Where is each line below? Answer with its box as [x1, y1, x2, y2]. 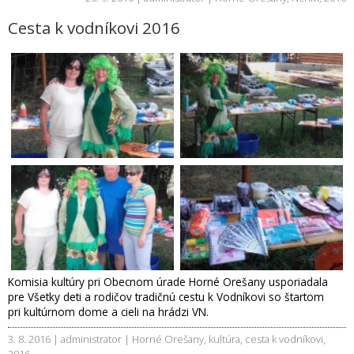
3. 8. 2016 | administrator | [8, 331, 132, 346]
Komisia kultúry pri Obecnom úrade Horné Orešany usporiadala [8, 273, 328, 289]
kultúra [209, 331, 240, 346]
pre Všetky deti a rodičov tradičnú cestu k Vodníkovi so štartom [8, 288, 324, 304]
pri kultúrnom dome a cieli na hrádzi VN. [8, 303, 209, 319]
